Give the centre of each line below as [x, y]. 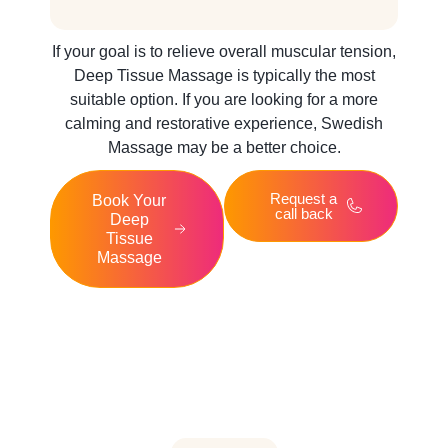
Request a [303, 198]
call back [303, 213]
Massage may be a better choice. [224, 147]
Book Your [129, 200]
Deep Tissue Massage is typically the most [224, 75]
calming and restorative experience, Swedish [224, 123]
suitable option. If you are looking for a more [224, 99]
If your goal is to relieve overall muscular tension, [224, 51]
